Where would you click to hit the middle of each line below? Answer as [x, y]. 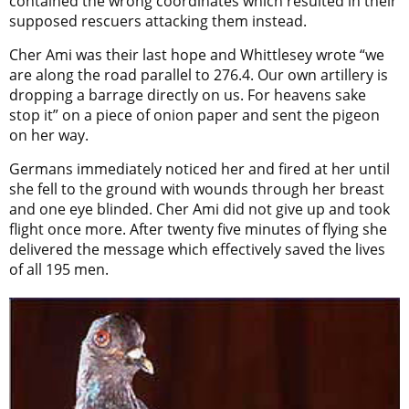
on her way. [49, 136]
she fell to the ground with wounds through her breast [197, 189]
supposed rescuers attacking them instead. [158, 21]
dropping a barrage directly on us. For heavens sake [188, 95]
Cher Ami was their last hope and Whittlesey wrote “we [197, 55]
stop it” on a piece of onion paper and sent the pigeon [194, 115]
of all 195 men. [59, 270]
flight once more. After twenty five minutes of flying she [198, 230]
